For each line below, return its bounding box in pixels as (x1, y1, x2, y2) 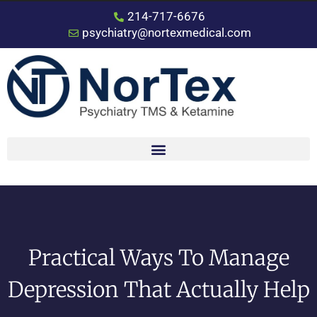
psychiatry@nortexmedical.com (81, 25, 251, 40)
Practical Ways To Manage (28, 244, 289, 272)
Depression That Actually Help (7, 276, 310, 304)
